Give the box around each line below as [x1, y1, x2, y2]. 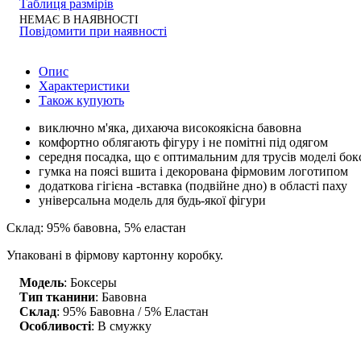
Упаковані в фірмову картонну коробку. [6, 247, 223, 262]
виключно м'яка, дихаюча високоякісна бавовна [39, 120, 301, 135]
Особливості [19, 318, 91, 333]
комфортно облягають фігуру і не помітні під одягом [39, 135, 328, 149]
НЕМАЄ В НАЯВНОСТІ [19, 13, 139, 26]
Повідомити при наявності [19, 23, 167, 38]
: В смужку [91, 318, 151, 333]
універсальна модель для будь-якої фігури [39, 193, 266, 207]
